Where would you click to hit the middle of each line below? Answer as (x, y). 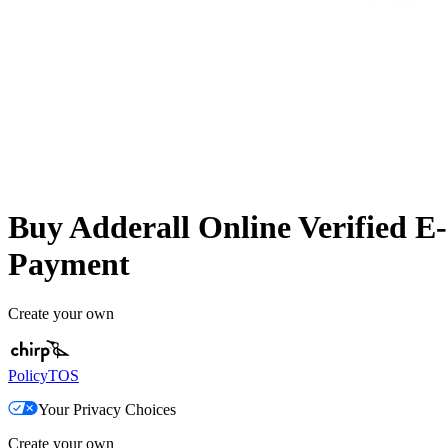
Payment (69, 264)
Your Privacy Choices (107, 409)
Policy (28, 375)
